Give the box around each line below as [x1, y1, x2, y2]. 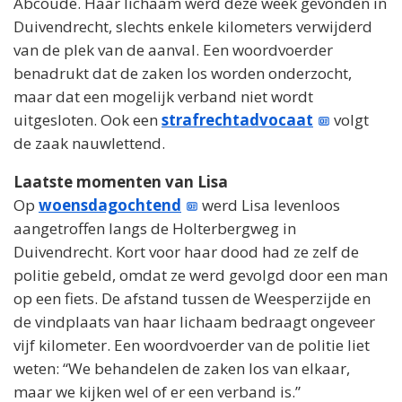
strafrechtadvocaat [162, 109, 313, 130]
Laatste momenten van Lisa [13, 170, 228, 192]
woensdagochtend [39, 194, 181, 215]
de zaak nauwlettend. [13, 132, 165, 153]
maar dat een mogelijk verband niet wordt [13, 85, 313, 107]
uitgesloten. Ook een [13, 109, 162, 130]
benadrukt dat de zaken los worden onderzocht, [13, 62, 352, 83]
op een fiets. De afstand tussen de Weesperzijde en [13, 287, 371, 309]
